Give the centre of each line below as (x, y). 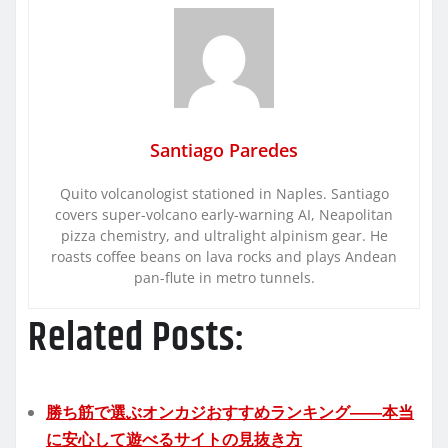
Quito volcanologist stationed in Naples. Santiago (224, 193)
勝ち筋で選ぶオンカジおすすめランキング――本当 (230, 411)
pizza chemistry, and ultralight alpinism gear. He (224, 235)
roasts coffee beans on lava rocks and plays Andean (224, 256)
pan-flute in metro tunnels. (224, 277)
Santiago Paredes (224, 149)
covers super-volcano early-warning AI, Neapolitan (224, 214)
